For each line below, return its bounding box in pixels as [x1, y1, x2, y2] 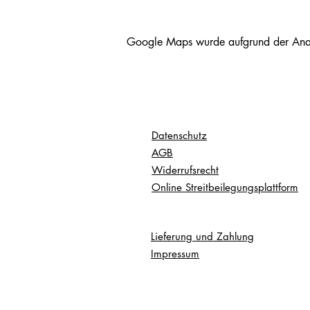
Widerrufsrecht [152, 163, 219, 176]
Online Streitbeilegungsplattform [152, 181, 298, 194]
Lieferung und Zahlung [151, 230, 254, 243]
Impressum [151, 247, 199, 260]
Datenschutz [152, 129, 207, 142]
